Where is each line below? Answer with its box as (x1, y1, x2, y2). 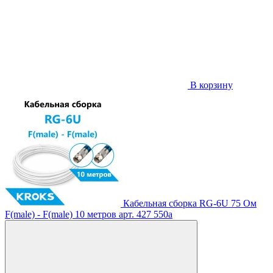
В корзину (188, 80, 233, 91)
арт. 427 (119, 209, 151, 220)
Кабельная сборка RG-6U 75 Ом (123, 198, 257, 209)
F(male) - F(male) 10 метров (5, 209, 116, 220)
